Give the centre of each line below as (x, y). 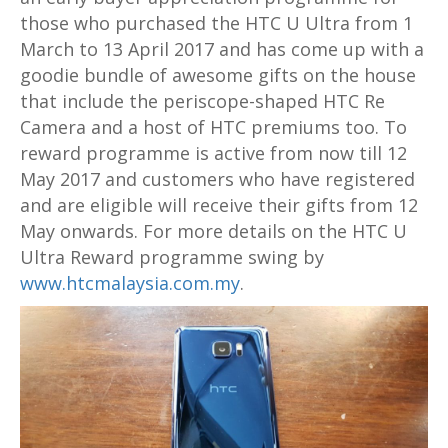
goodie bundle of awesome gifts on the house (218, 75)
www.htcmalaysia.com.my (130, 283)
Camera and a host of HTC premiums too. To (213, 127)
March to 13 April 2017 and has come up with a (222, 49)
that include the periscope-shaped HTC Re (202, 101)
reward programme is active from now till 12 (213, 153)
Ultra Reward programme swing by (172, 257)
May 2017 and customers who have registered (217, 179)
